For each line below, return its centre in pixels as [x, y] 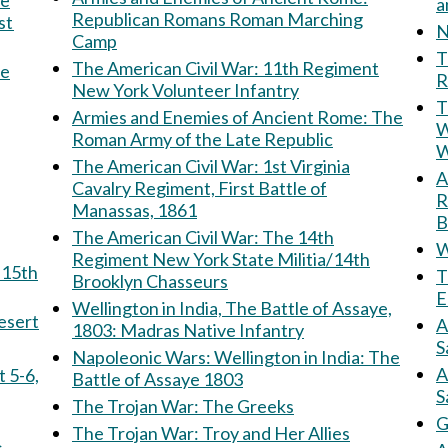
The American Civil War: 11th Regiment [167, 68]
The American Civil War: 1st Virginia [167, 166]
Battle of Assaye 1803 [157, 379]
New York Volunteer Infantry [185, 90]
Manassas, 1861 [134, 210]
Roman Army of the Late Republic [202, 139]
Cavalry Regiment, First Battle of [199, 188]
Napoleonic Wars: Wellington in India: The [143, 357]
